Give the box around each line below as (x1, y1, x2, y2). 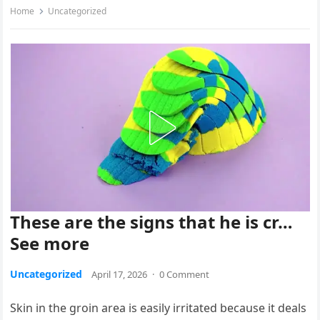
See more (10, 231, 90, 256)
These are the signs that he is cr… (10, 210, 294, 234)
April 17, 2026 (91, 268, 148, 281)
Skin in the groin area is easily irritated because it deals (10, 300, 307, 316)
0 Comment (159, 268, 210, 281)
